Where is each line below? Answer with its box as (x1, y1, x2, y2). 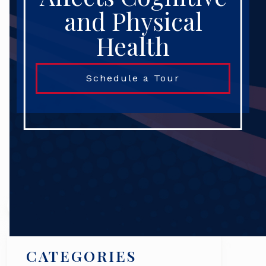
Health (96, 30, 170, 62)
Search (7, 195, 40, 208)
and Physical (64, 5, 202, 37)
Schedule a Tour (86, 72, 180, 84)
